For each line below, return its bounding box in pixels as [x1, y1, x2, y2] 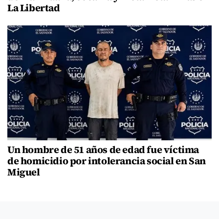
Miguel [7, 165, 40, 179]
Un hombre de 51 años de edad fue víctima [7, 142, 199, 156]
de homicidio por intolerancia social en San [7, 153, 206, 168]
